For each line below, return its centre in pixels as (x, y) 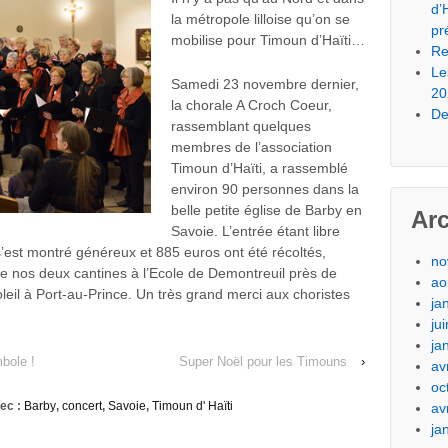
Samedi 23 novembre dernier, (265, 83)
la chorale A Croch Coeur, (251, 104)
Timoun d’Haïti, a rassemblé (259, 167)
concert (82, 405)
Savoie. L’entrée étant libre (255, 230)
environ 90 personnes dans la (265, 188)
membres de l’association (251, 146)
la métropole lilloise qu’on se (260, 19)
